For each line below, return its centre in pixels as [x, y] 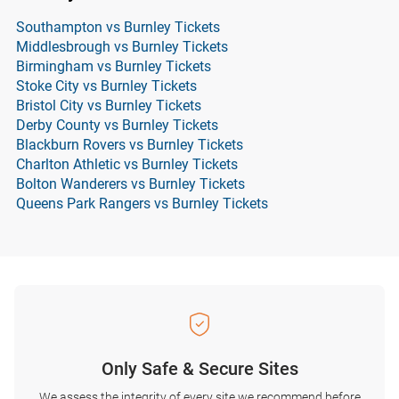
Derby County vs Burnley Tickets [117, 125]
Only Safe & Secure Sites [199, 369]
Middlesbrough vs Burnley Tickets [122, 47]
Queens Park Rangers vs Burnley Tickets [142, 204]
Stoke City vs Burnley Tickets [106, 86]
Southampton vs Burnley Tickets [118, 27]
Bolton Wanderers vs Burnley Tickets [130, 184]
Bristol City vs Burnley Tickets [109, 106]
